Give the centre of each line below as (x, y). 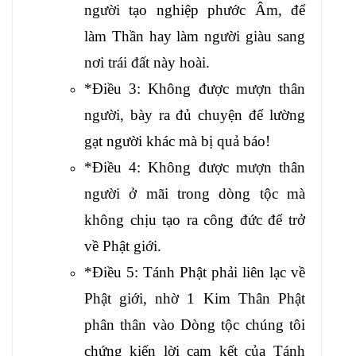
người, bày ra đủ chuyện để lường (195, 114)
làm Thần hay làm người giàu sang (195, 36)
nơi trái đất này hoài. (147, 62)
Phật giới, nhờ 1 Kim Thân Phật (195, 298)
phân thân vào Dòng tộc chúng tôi (195, 324)
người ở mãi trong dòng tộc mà (195, 193)
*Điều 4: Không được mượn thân (195, 167)
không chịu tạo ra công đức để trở (195, 219)
